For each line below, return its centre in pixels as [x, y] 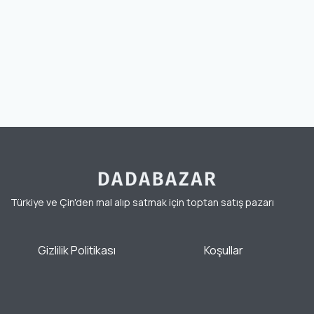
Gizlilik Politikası [77, 250]
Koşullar [223, 250]
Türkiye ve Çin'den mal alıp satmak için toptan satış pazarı [143, 202]
